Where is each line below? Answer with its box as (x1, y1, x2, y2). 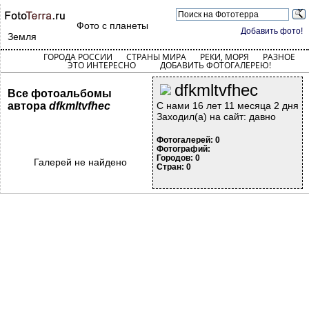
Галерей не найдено (33, 157, 127, 168)
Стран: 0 (157, 162, 191, 172)
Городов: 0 (157, 153, 200, 163)
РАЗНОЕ (262, 51, 295, 63)
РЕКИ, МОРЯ (199, 51, 249, 63)
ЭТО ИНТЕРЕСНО (67, 59, 136, 71)
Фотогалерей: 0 (157, 135, 220, 145)
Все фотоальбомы (8, 88, 112, 99)
